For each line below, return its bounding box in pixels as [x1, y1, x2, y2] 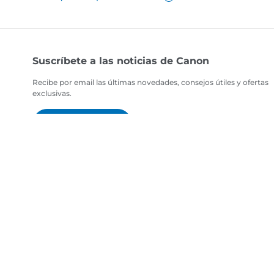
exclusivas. [32, 89, 72, 98]
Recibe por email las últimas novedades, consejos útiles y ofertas [32, 78, 269, 87]
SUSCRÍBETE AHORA [43, 119, 122, 129]
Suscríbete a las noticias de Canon [32, 55, 210, 67]
